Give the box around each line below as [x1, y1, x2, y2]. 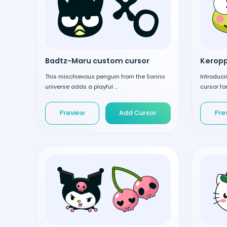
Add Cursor [119, 108, 157, 118]
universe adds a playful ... [45, 82, 118, 91]
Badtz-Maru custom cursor [45, 55, 149, 66]
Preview [59, 108, 85, 118]
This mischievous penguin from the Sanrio [45, 72, 165, 81]
